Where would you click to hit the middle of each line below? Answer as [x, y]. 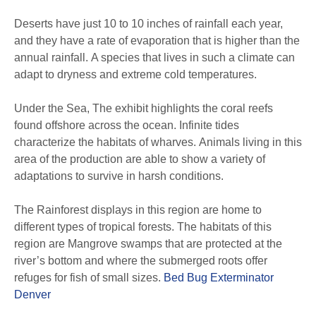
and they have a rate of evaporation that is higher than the [157, 41]
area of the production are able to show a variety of [140, 159]
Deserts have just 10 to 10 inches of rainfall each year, [148, 24]
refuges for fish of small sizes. [89, 278]
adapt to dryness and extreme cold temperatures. [135, 74]
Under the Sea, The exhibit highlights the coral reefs [144, 108]
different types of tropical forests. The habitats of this [143, 227]
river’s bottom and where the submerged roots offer [141, 261]
